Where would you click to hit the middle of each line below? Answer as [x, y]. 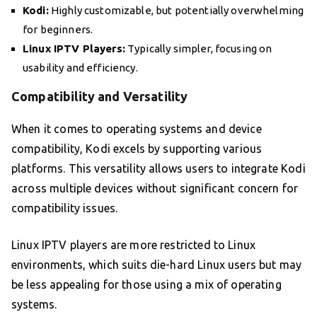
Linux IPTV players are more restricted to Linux [134, 245]
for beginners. [58, 30]
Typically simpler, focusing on [198, 49]
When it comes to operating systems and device [137, 129]
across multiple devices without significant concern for [155, 189]
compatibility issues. [65, 208]
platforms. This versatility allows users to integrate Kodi [158, 169]
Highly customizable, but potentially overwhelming [176, 11]
